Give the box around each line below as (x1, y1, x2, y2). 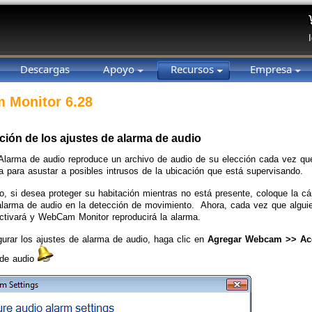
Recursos (171, 62, 217, 76)
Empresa (250, 62, 295, 76)
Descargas (20, 62, 70, 76)
